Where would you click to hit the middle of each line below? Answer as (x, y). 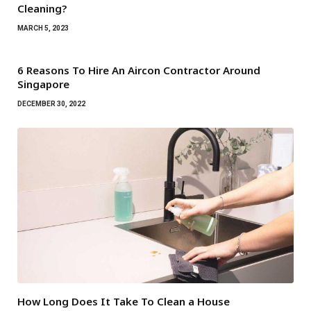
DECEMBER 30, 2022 (51, 104)
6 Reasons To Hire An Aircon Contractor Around (139, 70)
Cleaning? (42, 9)
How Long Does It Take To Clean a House (124, 301)
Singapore (43, 84)
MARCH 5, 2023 (43, 28)
